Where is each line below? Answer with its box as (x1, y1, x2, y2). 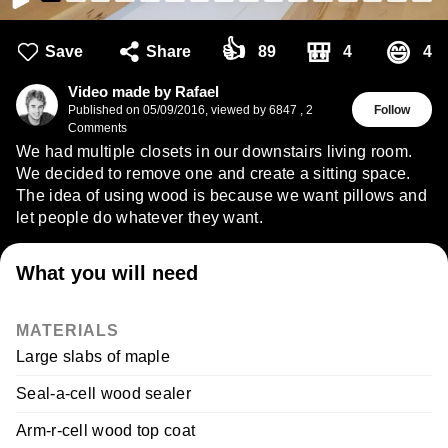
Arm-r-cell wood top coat (16, 421, 196, 439)
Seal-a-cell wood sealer (16, 384, 191, 402)
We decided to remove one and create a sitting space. (16, 164, 411, 182)
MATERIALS (16, 321, 119, 339)
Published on (68, 102, 143, 117)
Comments (68, 120, 127, 135)
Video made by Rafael (68, 83, 219, 100)
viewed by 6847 (211, 102, 297, 117)
